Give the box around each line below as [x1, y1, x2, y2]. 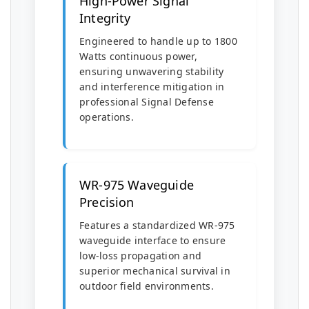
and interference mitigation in [79, 80, 225, 93]
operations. [79, 110, 134, 123]
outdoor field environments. [79, 279, 214, 292]
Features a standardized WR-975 [79, 219, 235, 232]
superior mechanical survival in [79, 264, 230, 277]
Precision [79, 194, 134, 210]
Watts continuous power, [79, 50, 197, 63]
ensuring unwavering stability [79, 65, 224, 78]
